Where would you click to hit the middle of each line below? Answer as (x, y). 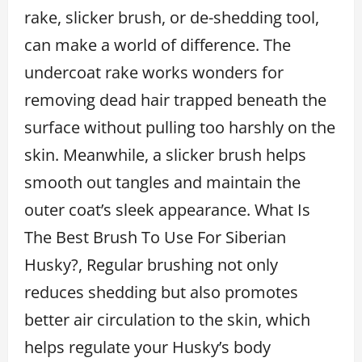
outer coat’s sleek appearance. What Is (167, 209)
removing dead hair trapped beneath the (175, 99)
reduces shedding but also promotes (161, 292)
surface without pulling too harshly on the (180, 127)
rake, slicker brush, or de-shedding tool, (172, 17)
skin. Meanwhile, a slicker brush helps (165, 154)
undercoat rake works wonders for (154, 72)
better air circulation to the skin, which (167, 319)
